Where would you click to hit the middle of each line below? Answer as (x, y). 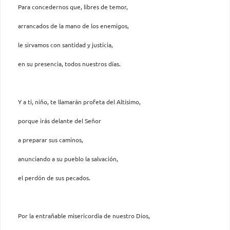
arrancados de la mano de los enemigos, (73, 25)
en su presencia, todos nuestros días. (69, 63)
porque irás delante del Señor (60, 120)
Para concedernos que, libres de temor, (73, 6)
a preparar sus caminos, (51, 139)
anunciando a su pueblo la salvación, (68, 158)
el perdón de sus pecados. (54, 177)
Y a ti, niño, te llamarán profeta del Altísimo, (79, 101)
